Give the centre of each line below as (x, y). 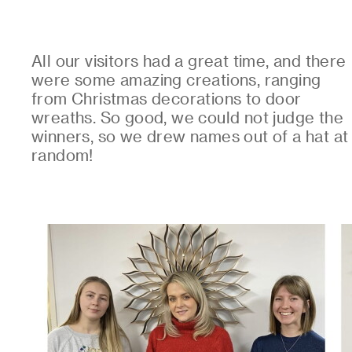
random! (62, 155)
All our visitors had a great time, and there (189, 60)
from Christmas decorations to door (167, 98)
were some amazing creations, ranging (176, 79)
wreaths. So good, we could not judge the (187, 117)
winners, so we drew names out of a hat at (190, 136)
